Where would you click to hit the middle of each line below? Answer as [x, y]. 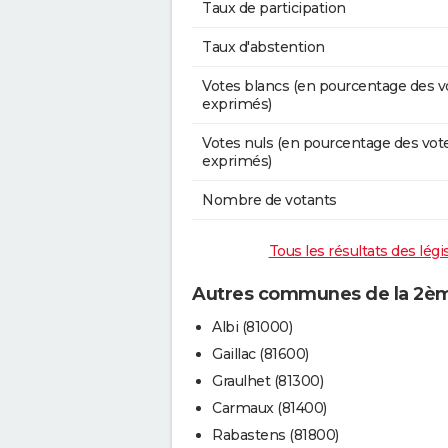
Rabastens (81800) [275, 434]
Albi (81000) [252, 326]
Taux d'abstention [263, 47]
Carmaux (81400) [269, 407]
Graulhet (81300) [267, 380]
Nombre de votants [269, 200]
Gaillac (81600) [260, 353]
